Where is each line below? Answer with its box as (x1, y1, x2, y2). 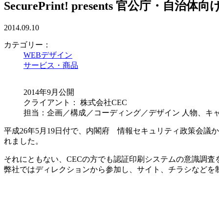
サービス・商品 (23, 61, 78, 69)
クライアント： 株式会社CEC (23, 98, 127, 107)
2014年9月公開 (23, 88, 74, 96)
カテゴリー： (4, 40, 51, 49)
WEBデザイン (23, 50, 72, 59)
